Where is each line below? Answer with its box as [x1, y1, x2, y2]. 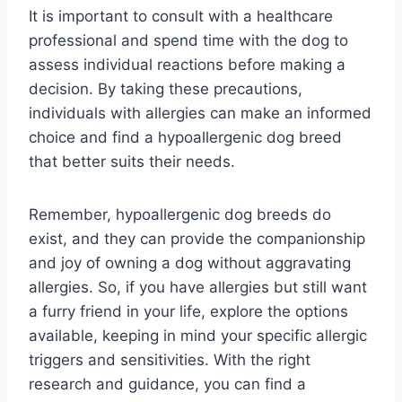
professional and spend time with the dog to [29, 31, 348, 50]
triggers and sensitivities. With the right [29, 351, 310, 370]
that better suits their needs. [29, 153, 235, 171]
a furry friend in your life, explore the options [29, 302, 348, 321]
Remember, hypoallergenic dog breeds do [29, 205, 331, 224]
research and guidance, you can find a [29, 375, 306, 394]
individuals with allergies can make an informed [29, 104, 371, 123]
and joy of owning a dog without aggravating [29, 254, 351, 273]
